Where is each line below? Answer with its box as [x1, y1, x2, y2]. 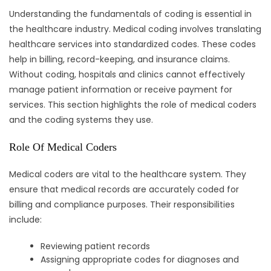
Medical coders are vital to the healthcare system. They [9, 168, 246, 181]
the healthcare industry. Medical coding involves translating [9, 23, 261, 36]
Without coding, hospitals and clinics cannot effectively [9, 68, 245, 81]
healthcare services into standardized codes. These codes [9, 38, 256, 51]
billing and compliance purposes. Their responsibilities [9, 198, 235, 211]
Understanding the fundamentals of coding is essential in [9, 8, 252, 21]
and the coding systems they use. [9, 114, 153, 126]
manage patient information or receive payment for [9, 83, 232, 96]
